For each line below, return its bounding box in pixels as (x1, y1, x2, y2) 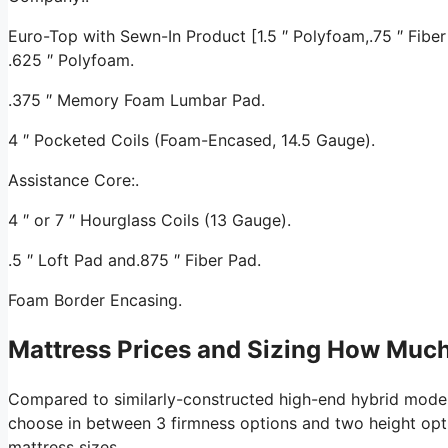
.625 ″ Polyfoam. (8, 49, 134, 70)
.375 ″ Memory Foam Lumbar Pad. (8, 89, 265, 110)
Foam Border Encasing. (8, 289, 182, 310)
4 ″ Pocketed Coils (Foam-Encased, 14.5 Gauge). (8, 129, 375, 150)
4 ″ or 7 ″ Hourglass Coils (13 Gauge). (8, 209, 291, 230)
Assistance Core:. (8, 169, 139, 190)
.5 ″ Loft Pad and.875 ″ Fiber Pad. (8, 249, 261, 270)
